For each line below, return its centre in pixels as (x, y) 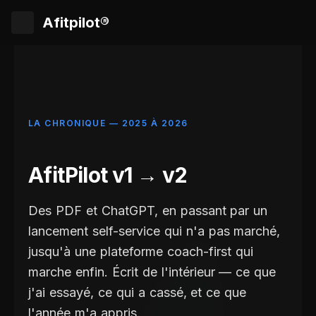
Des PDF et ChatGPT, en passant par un (148, 211)
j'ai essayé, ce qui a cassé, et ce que (138, 292)
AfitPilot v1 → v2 (108, 175)
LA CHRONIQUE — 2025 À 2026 (108, 123)
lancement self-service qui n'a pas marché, (154, 231)
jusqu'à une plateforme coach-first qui (141, 251)
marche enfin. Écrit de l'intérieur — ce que (152, 272)
